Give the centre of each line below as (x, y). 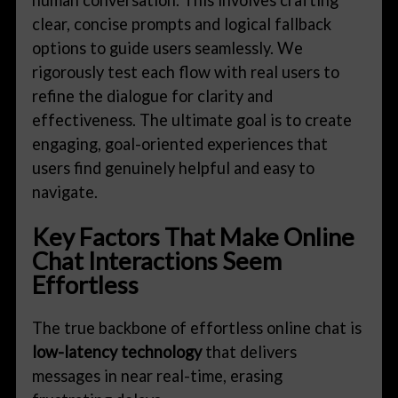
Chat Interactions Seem (157, 260)
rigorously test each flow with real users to (186, 72)
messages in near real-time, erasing (158, 376)
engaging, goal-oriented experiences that (180, 143)
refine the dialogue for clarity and (153, 96)
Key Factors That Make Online (194, 236)
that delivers (250, 352)
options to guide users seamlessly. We (168, 48)
